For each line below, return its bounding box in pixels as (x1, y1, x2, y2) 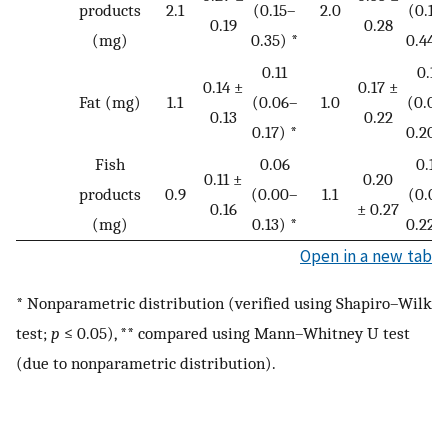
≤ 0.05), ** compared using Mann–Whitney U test (60, 323, 410, 344)
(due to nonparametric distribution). (16, 353, 276, 374)
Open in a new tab (300, 244, 432, 267)
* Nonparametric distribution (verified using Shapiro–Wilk (16, 293, 432, 314)
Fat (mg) (79, 91, 141, 112)
